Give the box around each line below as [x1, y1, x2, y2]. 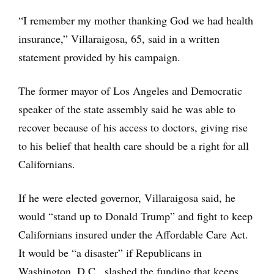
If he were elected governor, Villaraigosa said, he [18, 190, 235, 205]
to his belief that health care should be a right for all [18, 138, 249, 153]
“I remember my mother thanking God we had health [18, 12, 253, 28]
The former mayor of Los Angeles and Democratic [18, 83, 242, 98]
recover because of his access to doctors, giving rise [18, 119, 248, 135]
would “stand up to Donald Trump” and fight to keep [18, 208, 253, 223]
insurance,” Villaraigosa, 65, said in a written [18, 31, 220, 46]
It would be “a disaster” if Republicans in [18, 245, 202, 260]
